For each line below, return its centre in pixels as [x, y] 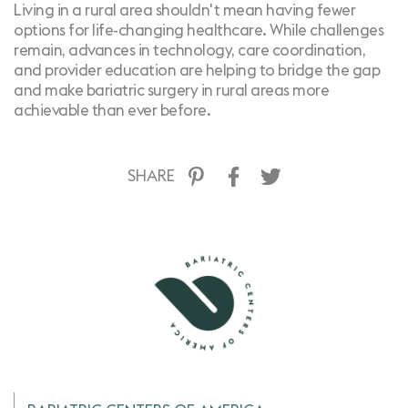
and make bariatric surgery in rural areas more [171, 91]
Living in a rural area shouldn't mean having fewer [184, 10]
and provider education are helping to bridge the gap [197, 71]
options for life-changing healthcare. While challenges [199, 31]
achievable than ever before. [112, 111]
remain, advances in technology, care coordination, [189, 51]
